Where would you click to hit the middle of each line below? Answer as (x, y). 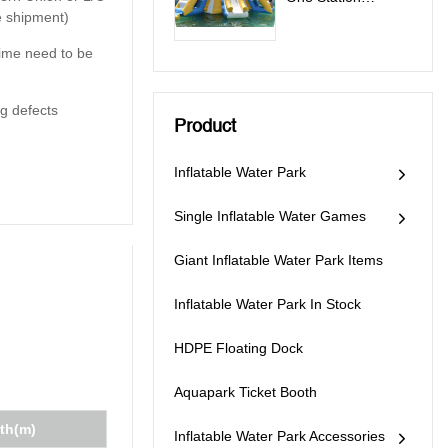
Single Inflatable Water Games (270, 215)
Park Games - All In (347, 36)
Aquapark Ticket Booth (245, 391)
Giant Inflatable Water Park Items (278, 259)
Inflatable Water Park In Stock (267, 303)
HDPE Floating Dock (238, 347)
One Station (323, 56)
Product (205, 125)
